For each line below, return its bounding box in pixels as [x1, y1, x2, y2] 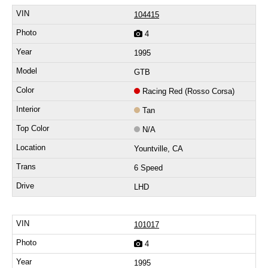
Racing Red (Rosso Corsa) [142, 87, 234, 96]
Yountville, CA [134, 144, 183, 154]
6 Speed [134, 163, 163, 173]
